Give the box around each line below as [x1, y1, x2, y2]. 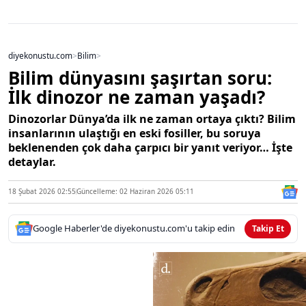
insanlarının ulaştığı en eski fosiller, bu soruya [8, 125, 261, 141]
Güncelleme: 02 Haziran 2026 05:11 [76, 186, 194, 197]
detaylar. [8, 154, 56, 169]
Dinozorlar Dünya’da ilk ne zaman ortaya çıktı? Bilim [8, 111, 296, 126]
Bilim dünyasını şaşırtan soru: [8, 65, 272, 90]
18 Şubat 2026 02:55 [8, 186, 76, 197]
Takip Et [251, 222, 284, 234]
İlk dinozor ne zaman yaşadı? [8, 84, 265, 109]
